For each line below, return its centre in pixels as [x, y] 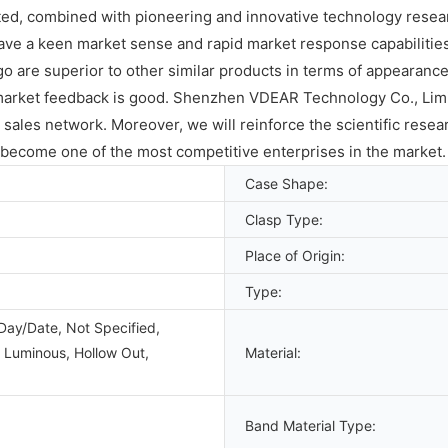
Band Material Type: [310, 425]
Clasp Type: [284, 219]
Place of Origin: [295, 255]
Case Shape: [286, 183]
